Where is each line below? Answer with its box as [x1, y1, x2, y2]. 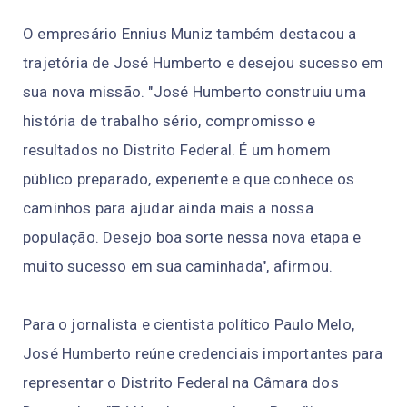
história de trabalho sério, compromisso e [23, 111, 316, 130]
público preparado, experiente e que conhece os [23, 169, 355, 188]
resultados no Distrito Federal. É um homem [23, 140, 332, 159]
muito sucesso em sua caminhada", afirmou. [23, 256, 333, 275]
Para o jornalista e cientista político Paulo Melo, [23, 314, 355, 333]
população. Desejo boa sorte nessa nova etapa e [23, 227, 362, 246]
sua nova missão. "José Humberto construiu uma [23, 82, 367, 101]
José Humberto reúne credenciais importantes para [23, 343, 383, 362]
